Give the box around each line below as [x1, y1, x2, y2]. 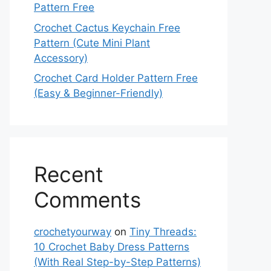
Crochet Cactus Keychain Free [34, 21, 180, 34]
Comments [34, 187, 141, 212]
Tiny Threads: [129, 226, 197, 238]
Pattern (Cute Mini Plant [34, 36, 150, 49]
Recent [34, 162, 103, 187]
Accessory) [34, 51, 88, 64]
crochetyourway [34, 226, 111, 238]
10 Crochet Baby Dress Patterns [34, 241, 189, 253]
